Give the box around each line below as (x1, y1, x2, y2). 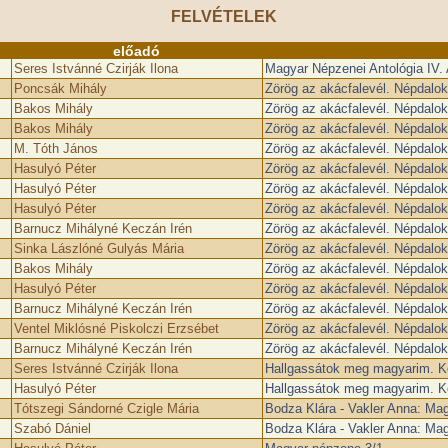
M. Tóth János (13, 141, 98, 156)
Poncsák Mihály (13, 81, 107, 96)
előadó (112, 43, 160, 59)
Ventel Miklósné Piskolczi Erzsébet (13, 321, 219, 336)
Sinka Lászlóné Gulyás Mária (13, 241, 184, 256)
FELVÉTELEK (171, 8, 277, 25)
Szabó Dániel (13, 421, 91, 436)
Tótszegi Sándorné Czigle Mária (13, 401, 199, 416)
